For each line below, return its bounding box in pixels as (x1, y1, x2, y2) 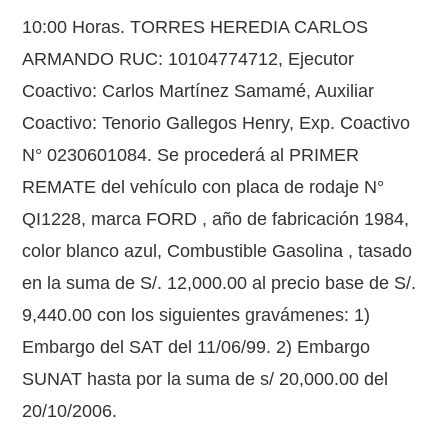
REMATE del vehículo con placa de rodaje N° (22, 177, 385, 197)
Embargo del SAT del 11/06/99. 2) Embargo (22, 337, 371, 357)
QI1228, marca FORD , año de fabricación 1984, (22, 209, 410, 229)
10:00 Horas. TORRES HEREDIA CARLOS (22, 17, 369, 37)
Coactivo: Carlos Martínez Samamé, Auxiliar (22, 81, 375, 101)
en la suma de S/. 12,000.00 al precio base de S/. (22, 273, 417, 293)
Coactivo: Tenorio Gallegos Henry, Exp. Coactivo (22, 113, 411, 133)
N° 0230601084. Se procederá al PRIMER (22, 145, 360, 165)
